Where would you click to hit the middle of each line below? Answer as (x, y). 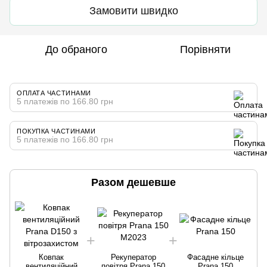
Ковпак (51, 257)
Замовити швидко (133, 11)
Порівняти (205, 49)
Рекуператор (133, 257)
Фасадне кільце (216, 257)
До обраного (76, 49)
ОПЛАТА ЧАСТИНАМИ (54, 93)
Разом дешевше (133, 182)
